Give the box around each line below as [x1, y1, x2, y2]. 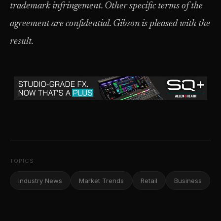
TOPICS [10, 157, 34, 164]
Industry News [18, 177, 62, 184]
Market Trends [79, 177, 124, 184]
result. [10, 37, 34, 46]
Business [174, 177, 202, 184]
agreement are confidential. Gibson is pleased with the [10, 19, 210, 29]
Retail [141, 177, 157, 184]
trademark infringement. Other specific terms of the [10, 1, 203, 11]
